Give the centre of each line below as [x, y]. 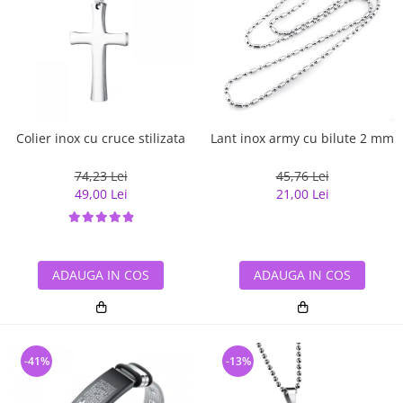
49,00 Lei [101, 193]
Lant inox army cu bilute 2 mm [302, 138]
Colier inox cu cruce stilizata [101, 138]
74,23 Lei [101, 175]
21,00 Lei [302, 193]
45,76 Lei [302, 175]
